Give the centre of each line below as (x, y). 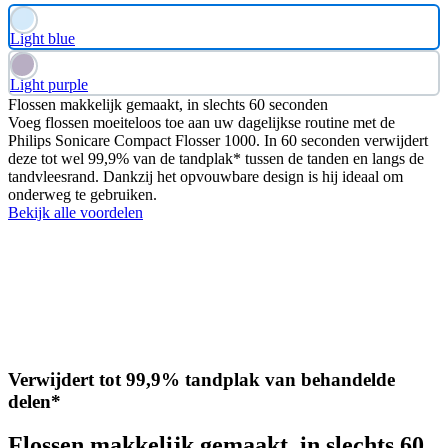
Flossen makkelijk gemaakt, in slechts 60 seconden (168, 104)
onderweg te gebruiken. (82, 194)
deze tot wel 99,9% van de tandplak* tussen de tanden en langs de (216, 158)
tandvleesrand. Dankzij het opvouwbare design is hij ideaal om (205, 176)
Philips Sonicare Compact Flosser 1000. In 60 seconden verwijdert (218, 140)
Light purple (49, 84)
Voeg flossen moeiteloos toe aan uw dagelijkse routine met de (201, 122)
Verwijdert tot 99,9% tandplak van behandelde (201, 379)
